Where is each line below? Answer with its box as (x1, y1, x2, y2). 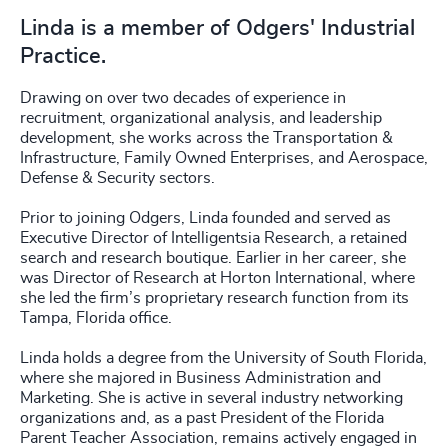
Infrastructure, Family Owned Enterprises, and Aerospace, (20, 150, 428, 166)
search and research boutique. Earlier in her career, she (20, 250, 406, 266)
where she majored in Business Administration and (20, 370, 381, 386)
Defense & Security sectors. (20, 170, 215, 186)
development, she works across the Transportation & (20, 130, 393, 146)
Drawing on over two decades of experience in (20, 90, 346, 106)
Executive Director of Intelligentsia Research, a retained (20, 230, 407, 246)
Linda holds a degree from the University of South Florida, (20, 350, 427, 366)
